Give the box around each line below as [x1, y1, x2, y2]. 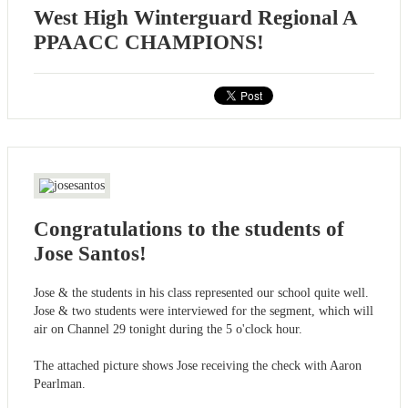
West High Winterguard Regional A [34, 6, 357, 30]
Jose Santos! [34, 241, 147, 265]
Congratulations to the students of [34, 217, 344, 240]
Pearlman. [34, 376, 86, 391]
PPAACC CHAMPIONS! [34, 31, 264, 55]
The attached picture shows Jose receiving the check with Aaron [34, 358, 362, 372]
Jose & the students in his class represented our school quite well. [34, 285, 369, 300]
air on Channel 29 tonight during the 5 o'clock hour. [34, 321, 302, 336]
